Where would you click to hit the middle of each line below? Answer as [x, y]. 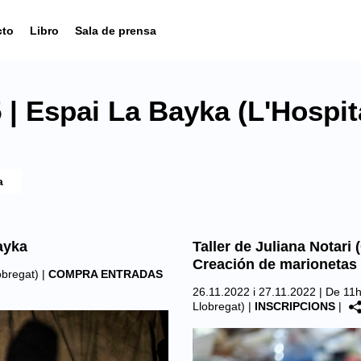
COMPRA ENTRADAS [106, 274]
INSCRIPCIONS [295, 306]
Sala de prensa [116, 30]
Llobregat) [219, 306]
